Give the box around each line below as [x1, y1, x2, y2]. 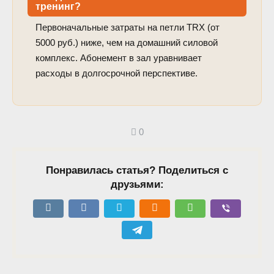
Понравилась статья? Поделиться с [46, 164, 228, 176]
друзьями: [110, 178, 164, 190]
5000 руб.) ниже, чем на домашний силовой [35, 37, 218, 48]
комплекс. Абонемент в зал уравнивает [35, 52, 202, 63]
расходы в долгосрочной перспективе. [35, 67, 198, 78]
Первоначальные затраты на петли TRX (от [35, 21, 220, 32]
